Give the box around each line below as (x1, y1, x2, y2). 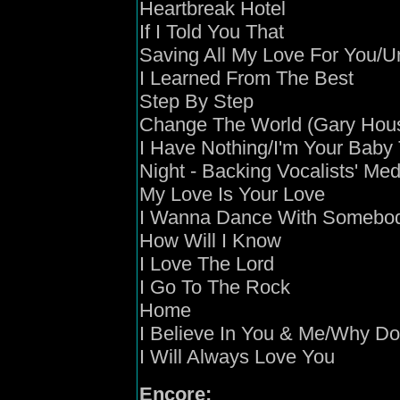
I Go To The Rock (139, 276, 290, 298)
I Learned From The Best (139, 67, 354, 89)
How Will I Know (139, 229, 281, 252)
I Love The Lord (139, 253, 274, 275)
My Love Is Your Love (139, 183, 325, 205)
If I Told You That (139, 21, 284, 43)
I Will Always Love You (139, 346, 335, 368)
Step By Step (139, 90, 254, 112)
